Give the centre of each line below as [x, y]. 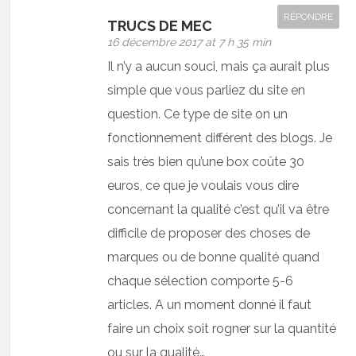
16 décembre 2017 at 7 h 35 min [190, 42]
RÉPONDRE [309, 16]
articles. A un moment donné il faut [210, 304]
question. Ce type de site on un [198, 114]
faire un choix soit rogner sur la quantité [222, 328]
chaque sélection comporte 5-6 [201, 281]
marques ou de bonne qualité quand [214, 257]
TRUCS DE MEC [160, 25]
